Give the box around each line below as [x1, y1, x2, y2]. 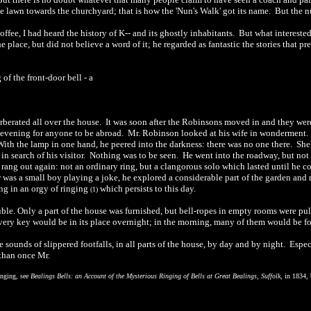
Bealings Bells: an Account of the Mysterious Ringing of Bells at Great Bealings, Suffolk [31, 272, 280, 280]
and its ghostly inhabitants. [131, 28, 235, 38]
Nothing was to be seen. [90, 150, 180, 160]
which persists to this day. [98, 183, 196, 194]
